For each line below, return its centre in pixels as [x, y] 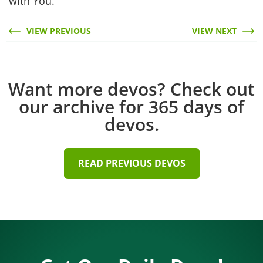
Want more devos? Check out [131, 89]
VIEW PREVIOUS [59, 31]
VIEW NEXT [214, 31]
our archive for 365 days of [131, 106]
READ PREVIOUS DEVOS [131, 163]
